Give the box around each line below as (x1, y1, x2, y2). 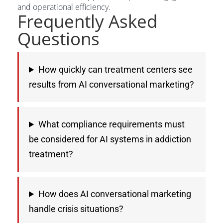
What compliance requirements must (38, 119, 185, 129)
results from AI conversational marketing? (29, 79, 194, 90)
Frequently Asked (17, 9, 157, 33)
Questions (17, 26, 100, 50)
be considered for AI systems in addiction (29, 134, 191, 144)
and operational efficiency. (17, 1, 111, 12)
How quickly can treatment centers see (38, 64, 193, 75)
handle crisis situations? (29, 204, 123, 214)
